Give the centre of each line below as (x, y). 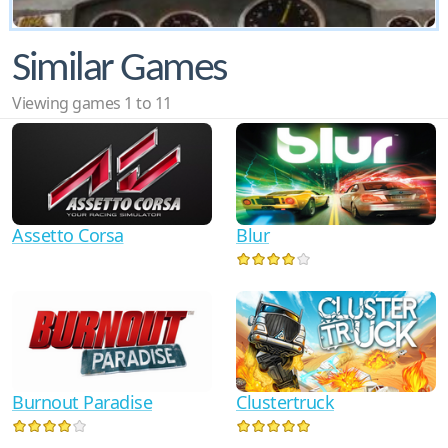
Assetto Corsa (68, 234)
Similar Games (119, 70)
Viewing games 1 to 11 (92, 103)
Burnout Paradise (82, 402)
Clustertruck (285, 402)
